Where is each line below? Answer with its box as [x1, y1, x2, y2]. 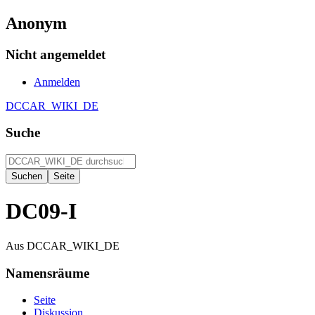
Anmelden [34, 75, 80, 88]
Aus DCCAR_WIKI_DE [6, 239, 120, 252]
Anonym [6, 13, 67, 32]
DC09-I [6, 198, 77, 224]
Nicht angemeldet [6, 46, 105, 62]
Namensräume [6, 265, 89, 281]
